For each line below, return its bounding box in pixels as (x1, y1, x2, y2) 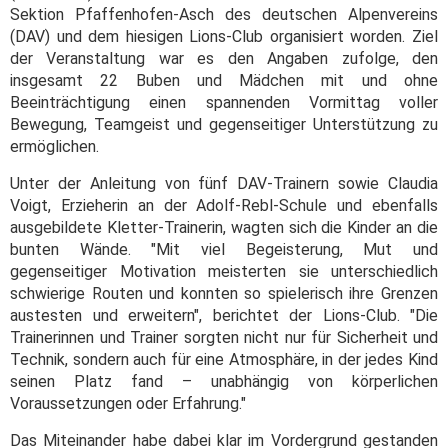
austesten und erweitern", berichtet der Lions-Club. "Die (10, 305, 438, 325)
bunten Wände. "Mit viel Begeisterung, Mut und (10, 239, 438, 259)
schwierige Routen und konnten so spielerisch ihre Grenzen (10, 283, 438, 303)
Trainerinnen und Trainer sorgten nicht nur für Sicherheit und (10, 327, 438, 347)
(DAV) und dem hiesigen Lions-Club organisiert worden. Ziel (10, 26, 438, 46)
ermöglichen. (10, 136, 99, 156)
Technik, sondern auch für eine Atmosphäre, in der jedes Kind (10, 349, 438, 369)
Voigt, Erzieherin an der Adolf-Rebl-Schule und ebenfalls (10, 195, 438, 215)
